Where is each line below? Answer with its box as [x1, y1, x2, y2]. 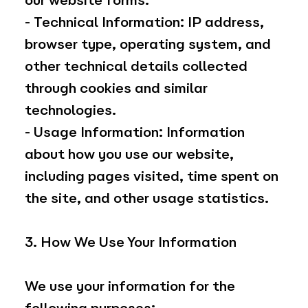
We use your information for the [24, 278, 235, 295]
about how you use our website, [24, 146, 234, 163]
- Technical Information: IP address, [24, 14, 264, 31]
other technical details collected [24, 58, 247, 75]
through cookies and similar [24, 80, 208, 97]
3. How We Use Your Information [24, 234, 236, 251]
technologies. [24, 102, 116, 119]
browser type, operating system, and [24, 36, 271, 53]
